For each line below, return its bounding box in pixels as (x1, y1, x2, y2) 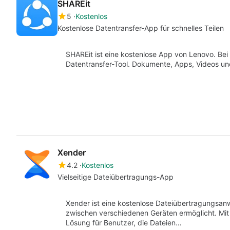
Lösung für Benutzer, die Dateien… (66, 218, 182, 227)
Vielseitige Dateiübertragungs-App (57, 172, 174, 182)
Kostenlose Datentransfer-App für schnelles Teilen (57, 24, 224, 32)
